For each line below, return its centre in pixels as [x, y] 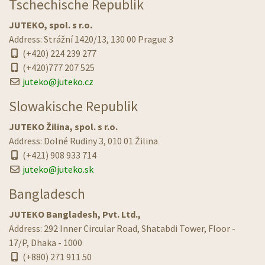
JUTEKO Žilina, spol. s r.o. [63, 127]
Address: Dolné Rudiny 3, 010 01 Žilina [83, 141]
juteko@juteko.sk [58, 169]
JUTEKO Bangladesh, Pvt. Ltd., [75, 214]
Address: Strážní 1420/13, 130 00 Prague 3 [91, 39]
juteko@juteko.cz [58, 82]
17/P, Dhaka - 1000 [46, 243]
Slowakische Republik [73, 106]
